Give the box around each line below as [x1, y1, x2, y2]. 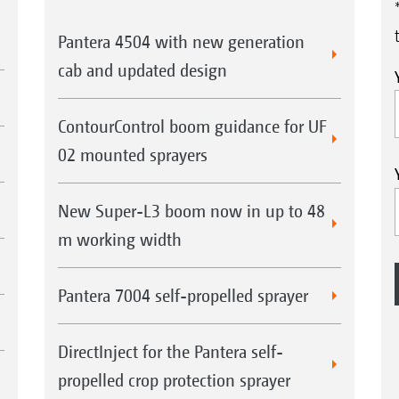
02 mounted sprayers [57, 143, 208, 165]
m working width [57, 228, 182, 249]
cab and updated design [57, 59, 227, 80]
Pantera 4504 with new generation [57, 30, 305, 52]
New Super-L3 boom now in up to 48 [57, 199, 325, 221]
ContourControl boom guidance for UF [57, 115, 327, 136]
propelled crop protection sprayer [57, 369, 290, 390]
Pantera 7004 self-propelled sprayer [57, 284, 308, 305]
